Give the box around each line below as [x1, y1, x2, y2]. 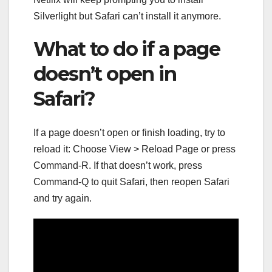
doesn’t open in [33, 61, 176, 86]
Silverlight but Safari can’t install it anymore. [33, 10, 221, 21]
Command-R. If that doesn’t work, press [33, 160, 202, 171]
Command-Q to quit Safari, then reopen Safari [33, 177, 229, 188]
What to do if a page [33, 36, 220, 61]
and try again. [33, 193, 92, 204]
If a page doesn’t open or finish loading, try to [33, 127, 225, 138]
